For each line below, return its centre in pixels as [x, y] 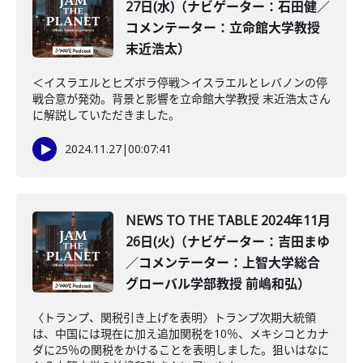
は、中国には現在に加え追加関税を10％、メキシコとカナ [181, 333]
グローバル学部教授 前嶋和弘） [218, 284]
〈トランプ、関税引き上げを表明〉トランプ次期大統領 [174, 317]
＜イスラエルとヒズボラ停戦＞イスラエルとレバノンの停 [180, 82]
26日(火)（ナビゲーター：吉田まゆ [228, 241]
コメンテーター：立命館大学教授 [223, 28]
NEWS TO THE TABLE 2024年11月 [228, 220]
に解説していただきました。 [106, 115]
